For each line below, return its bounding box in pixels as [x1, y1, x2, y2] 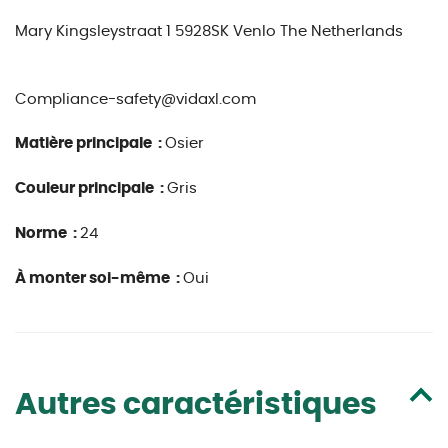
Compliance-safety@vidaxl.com [15, 92, 256, 107]
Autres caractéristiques [15, 390, 377, 420]
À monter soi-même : [15, 271, 183, 286]
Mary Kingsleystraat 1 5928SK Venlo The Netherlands [15, 24, 403, 39]
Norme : [15, 226, 80, 241]
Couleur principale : [15, 181, 167, 196]
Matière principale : [15, 136, 165, 151]
